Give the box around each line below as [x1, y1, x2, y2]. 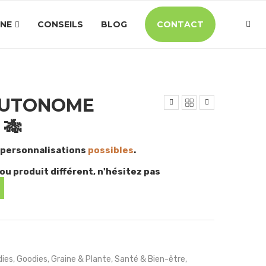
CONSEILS [37, 19, 83, 30]
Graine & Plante [50, 254, 111, 264]
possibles [87, 145, 134, 156]
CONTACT [157, 19, 204, 30]
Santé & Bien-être [114, 254, 185, 264]
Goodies [16, 254, 47, 264]
